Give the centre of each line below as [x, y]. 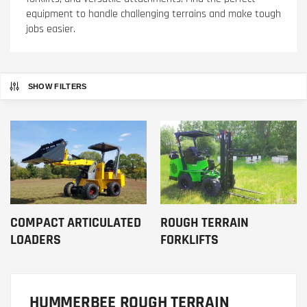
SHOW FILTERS [57, 86]
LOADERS [36, 240]
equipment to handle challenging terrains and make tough [153, 14]
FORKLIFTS [189, 240]
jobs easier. [50, 29]
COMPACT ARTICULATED [76, 223]
